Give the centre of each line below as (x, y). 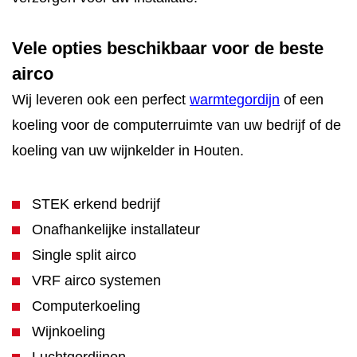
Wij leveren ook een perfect (101, 100)
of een (302, 100)
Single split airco (84, 255)
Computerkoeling (86, 306)
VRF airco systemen (96, 280)
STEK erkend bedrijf (96, 204)
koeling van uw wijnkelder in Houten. (128, 151)
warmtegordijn (235, 100)
